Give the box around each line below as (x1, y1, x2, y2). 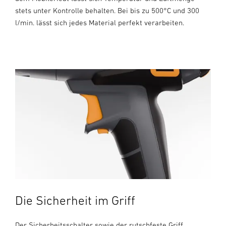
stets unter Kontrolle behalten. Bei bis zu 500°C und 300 (15, 6, 199, 15)
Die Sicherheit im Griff (15, 193, 135, 207)
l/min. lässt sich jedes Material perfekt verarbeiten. (15, 18, 184, 27)
